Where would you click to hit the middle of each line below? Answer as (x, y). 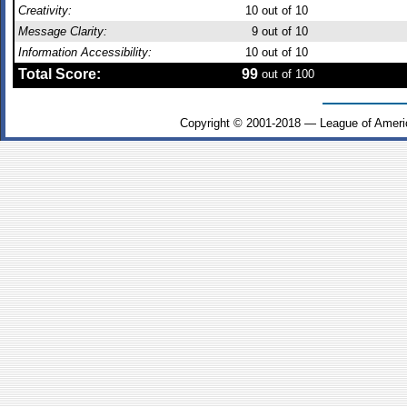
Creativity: (45, 10)
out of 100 (286, 74)
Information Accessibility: (85, 52)
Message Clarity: (63, 31)
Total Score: (60, 74)
